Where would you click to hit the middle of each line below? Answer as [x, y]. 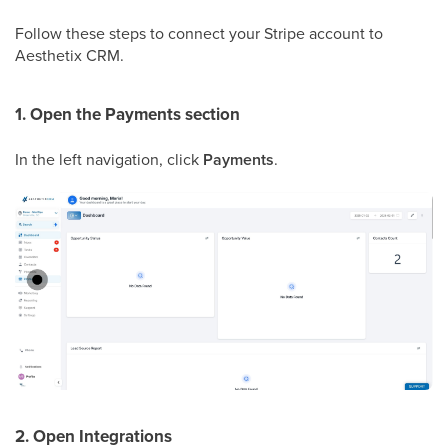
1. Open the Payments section [127, 114]
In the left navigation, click [109, 159]
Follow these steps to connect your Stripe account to [199, 33]
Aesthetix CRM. [69, 55]
